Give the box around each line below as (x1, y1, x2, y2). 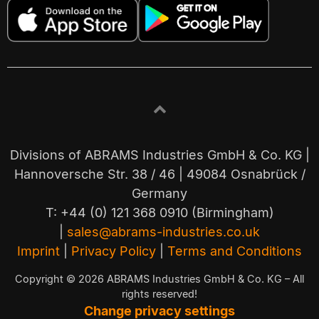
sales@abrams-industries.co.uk (67, 224, 260, 240)
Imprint (17, 244, 60, 259)
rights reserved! (122, 287, 197, 300)
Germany (132, 186, 187, 202)
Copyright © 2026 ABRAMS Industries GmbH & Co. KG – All (15, 272, 304, 285)
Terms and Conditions (167, 244, 302, 259)
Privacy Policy (71, 244, 156, 259)
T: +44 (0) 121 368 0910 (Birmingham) (45, 205, 274, 221)
